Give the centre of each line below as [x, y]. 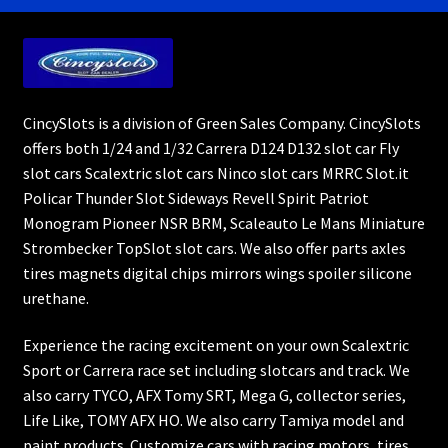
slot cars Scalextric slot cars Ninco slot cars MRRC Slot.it [215, 172]
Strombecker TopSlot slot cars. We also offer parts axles [214, 247]
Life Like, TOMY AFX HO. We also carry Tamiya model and [213, 420]
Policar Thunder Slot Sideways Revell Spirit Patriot [195, 197]
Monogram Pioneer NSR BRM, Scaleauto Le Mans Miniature [223, 222]
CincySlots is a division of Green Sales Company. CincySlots [221, 122]
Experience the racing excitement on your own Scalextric [215, 345]
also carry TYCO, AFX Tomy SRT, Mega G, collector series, [214, 395]
